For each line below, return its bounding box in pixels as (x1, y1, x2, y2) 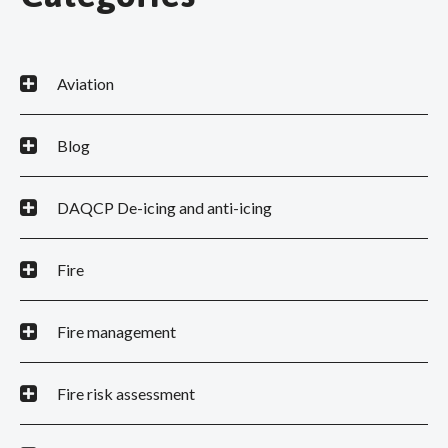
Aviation (57, 74, 114, 94)
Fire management (57, 322, 176, 342)
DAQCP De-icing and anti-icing (57, 198, 272, 218)
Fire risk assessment (57, 384, 195, 404)
